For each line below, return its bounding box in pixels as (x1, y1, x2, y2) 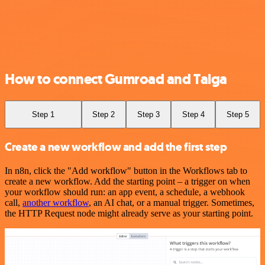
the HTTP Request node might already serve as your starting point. (5, 208, 253, 218)
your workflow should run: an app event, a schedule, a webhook (5, 186, 245, 197)
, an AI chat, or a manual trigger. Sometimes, (89, 197, 254, 208)
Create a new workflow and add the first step (5, 140, 227, 154)
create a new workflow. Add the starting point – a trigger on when (5, 176, 250, 186)
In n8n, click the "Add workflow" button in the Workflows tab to (5, 165, 247, 176)
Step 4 (182, 109, 205, 119)
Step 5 (227, 109, 250, 119)
